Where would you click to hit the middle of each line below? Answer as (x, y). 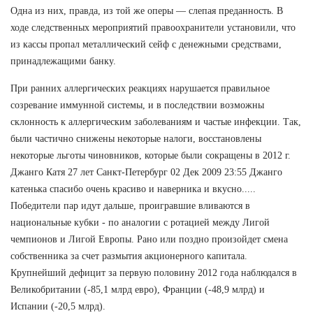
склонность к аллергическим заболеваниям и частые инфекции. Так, (156, 122)
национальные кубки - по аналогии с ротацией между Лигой (140, 222)
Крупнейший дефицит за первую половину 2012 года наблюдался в (154, 272)
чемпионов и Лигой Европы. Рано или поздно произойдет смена (149, 239)
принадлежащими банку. (63, 61)
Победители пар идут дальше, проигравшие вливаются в (130, 205)
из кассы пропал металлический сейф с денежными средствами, (146, 44)
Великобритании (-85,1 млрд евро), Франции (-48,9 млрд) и (138, 289)
